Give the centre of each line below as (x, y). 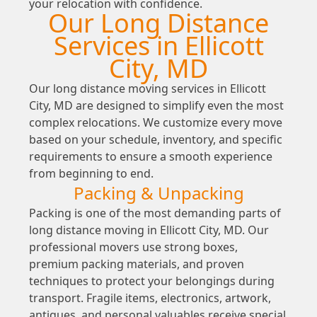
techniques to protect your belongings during (151, 281)
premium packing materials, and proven (136, 264)
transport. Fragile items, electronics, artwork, (150, 298)
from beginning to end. (91, 174)
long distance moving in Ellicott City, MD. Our (149, 230)
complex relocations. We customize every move (155, 123)
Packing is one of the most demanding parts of (155, 213)
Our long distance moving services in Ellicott (147, 89)
